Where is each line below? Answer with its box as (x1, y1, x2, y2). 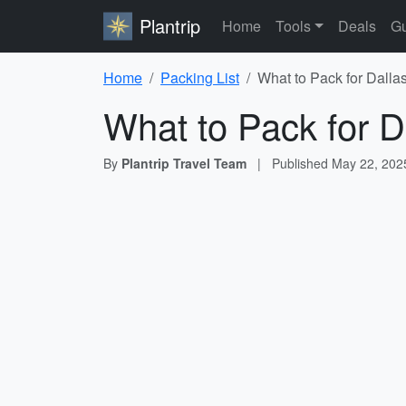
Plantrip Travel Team (121, 154, 246, 172)
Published (272, 154, 332, 172)
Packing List (160, 67, 239, 88)
